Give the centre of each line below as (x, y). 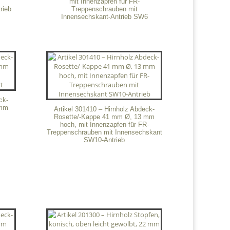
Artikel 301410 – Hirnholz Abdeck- (104, 109)
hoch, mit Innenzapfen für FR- (104, 125)
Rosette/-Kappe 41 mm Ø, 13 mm (104, 117)
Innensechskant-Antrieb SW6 (104, 16)
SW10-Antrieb (104, 140)
